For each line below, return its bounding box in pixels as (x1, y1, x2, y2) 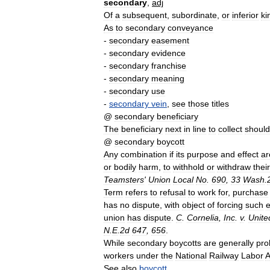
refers (125, 187, 148, 197)
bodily (114, 162, 136, 172)
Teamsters (104, 175, 144, 184)
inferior (232, 10, 259, 20)
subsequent (122, 10, 167, 20)
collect (218, 124, 242, 134)
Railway (209, 251, 239, 260)
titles (212, 99, 229, 108)
